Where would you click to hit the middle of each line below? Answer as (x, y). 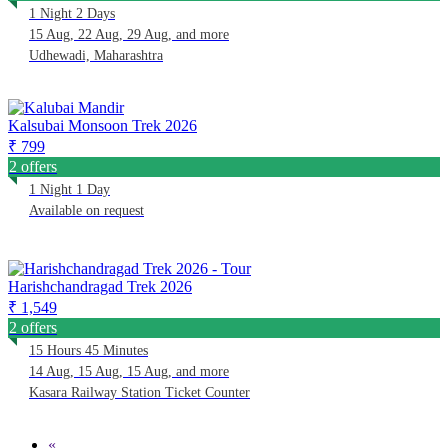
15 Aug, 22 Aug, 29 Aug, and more (129, 34)
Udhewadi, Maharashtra (96, 55)
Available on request (86, 210)
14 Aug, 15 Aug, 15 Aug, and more (129, 371)
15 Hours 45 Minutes (88, 350)
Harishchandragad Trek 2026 (100, 286)
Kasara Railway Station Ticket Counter (139, 392)
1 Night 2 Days (72, 13)
